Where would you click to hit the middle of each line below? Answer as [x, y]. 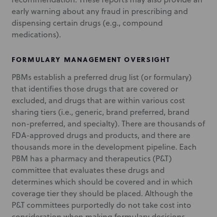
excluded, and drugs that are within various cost [98, 100]
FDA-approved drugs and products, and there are [101, 135]
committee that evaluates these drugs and [88, 170]
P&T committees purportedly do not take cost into [101, 205]
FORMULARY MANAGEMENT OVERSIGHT [91, 59]
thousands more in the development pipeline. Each [104, 147]
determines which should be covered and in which [102, 182]
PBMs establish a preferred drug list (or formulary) [102, 77]
